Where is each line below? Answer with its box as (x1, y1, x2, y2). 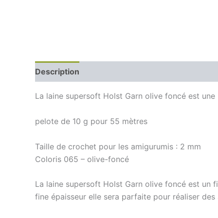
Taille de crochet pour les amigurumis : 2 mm (35, 141, 201, 151)
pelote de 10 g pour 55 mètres (35, 116, 147, 127)
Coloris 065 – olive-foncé (35, 154, 129, 164)
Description (35, 67, 79, 77)
